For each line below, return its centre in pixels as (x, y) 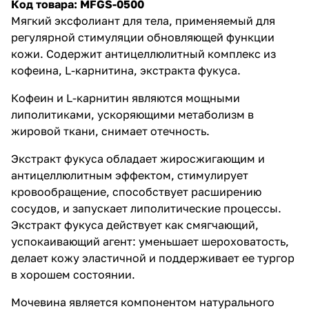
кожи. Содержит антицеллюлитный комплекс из (143, 53)
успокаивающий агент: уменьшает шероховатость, (150, 241)
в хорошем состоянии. (73, 274)
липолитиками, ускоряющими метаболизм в (132, 114)
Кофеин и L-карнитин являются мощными (126, 98)
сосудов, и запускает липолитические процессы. (146, 208)
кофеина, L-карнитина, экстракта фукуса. (126, 70)
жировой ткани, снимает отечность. (110, 131)
